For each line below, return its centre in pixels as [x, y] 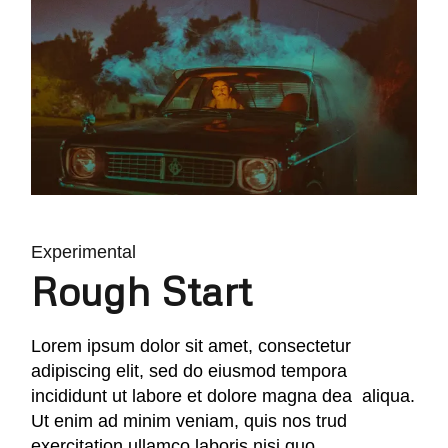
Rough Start [142, 290]
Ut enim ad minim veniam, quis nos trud [189, 420]
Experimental [84, 251]
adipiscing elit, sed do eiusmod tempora [189, 370]
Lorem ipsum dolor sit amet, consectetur [191, 345]
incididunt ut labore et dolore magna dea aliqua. [223, 395]
